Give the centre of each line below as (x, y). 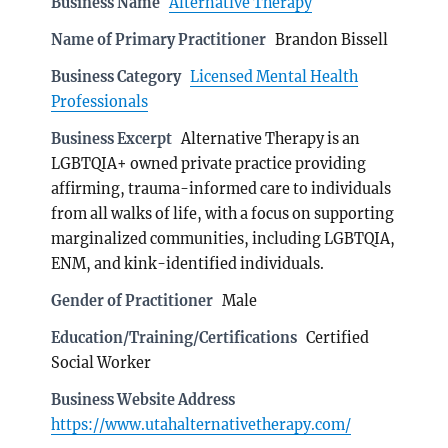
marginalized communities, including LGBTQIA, (223, 238)
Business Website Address (143, 399)
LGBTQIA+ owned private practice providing (209, 163)
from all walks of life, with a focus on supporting (223, 213)
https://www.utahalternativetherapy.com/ (201, 424)
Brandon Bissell (332, 39)
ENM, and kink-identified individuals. (188, 263)
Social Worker (101, 362)
